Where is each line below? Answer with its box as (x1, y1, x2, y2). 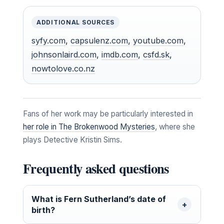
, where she (155, 121, 195, 131)
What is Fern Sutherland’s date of (31, 193, 166, 204)
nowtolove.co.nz (31, 63, 95, 73)
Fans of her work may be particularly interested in (23, 108, 193, 118)
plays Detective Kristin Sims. (23, 134, 122, 144)
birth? (31, 204, 55, 215)
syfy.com (31, 35, 65, 45)
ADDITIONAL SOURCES (36, 18, 114, 26)
